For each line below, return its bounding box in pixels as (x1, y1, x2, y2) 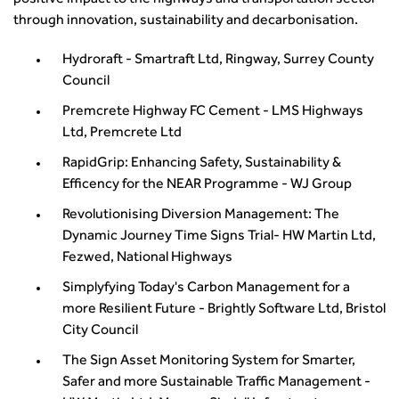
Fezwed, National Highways (62, 251, 232, 265)
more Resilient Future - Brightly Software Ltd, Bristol (62, 303, 386, 317)
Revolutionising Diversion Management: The (62, 208, 339, 223)
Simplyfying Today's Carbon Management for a (62, 281, 350, 296)
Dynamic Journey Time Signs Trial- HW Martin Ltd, (62, 230, 376, 244)
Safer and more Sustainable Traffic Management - (62, 376, 370, 390)
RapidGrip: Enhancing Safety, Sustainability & (62, 157, 341, 171)
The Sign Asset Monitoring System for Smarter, (62, 354, 355, 369)
